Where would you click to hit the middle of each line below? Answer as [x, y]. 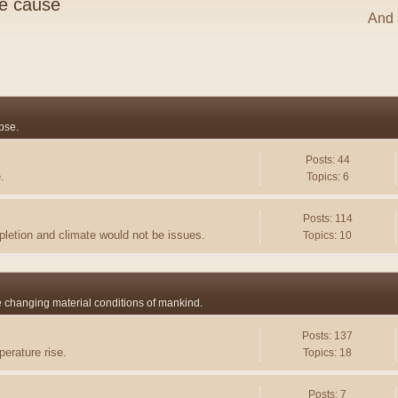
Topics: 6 [327, 177]
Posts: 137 [328, 336]
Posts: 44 [327, 160]
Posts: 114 [327, 219]
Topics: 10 [328, 236]
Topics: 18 [328, 353]
